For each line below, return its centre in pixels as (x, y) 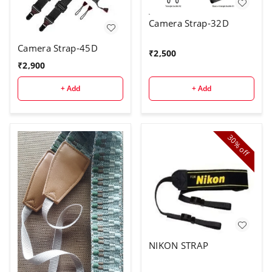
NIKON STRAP (179, 245)
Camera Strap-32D (189, 23)
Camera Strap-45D (58, 48)
